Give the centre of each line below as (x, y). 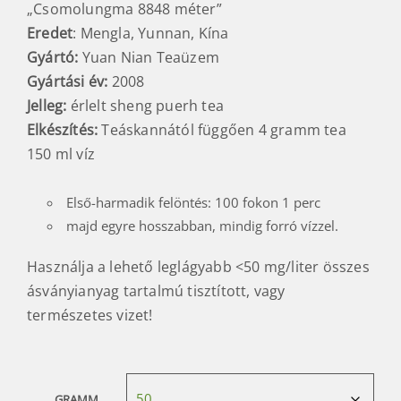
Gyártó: (55, 61)
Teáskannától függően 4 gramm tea (226, 134)
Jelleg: (49, 110)
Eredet (50, 37)
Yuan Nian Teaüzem (151, 61)
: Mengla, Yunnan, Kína (151, 37)
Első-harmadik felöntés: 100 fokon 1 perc (193, 206)
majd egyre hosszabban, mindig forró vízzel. (202, 230)
